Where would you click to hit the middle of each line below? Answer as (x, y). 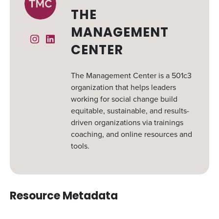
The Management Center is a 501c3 (131, 76)
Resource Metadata (64, 197)
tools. (80, 146)
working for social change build (124, 99)
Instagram (55, 39)
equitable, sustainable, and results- (130, 111)
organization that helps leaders (123, 87)
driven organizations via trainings (127, 122)
